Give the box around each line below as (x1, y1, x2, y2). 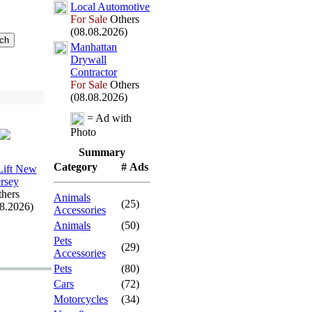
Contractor (70, 66, 117, 78)
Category (54, 161, 97, 173)
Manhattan (70, 41, 117, 53)
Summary (79, 146, 125, 158)
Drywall (70, 54, 107, 65)
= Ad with (84, 112, 132, 124)
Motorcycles (54, 293, 108, 305)
